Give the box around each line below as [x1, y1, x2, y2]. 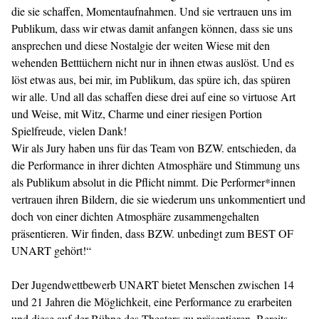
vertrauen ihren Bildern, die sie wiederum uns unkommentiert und [11, 192, 305, 206]
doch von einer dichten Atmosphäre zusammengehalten [11, 209, 259, 224]
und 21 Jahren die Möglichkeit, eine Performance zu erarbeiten [11, 294, 292, 309]
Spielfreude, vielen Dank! [11, 123, 127, 138]
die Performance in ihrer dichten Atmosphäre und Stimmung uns [11, 157, 300, 172]
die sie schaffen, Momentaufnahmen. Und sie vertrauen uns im [11, 4, 291, 19]
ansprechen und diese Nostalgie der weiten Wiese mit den [11, 38, 270, 53]
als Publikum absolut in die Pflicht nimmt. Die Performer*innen [11, 174, 296, 189]
